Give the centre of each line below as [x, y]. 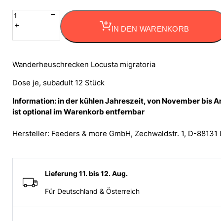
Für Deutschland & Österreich [92, 191]
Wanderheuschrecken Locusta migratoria [84, 64]
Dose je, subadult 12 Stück [59, 82]
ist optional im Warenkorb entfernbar [79, 112]
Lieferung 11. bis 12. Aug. [87, 173]
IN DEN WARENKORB [150, 29]
